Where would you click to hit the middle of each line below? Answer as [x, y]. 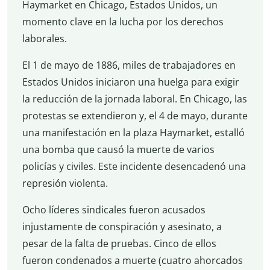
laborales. [44, 39]
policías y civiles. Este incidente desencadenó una [134, 167]
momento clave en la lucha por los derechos [123, 22]
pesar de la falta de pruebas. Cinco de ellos [119, 244]
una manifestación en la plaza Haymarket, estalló [133, 133]
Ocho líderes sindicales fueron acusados [114, 210]
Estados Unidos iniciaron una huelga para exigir [130, 82]
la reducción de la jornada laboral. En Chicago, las [134, 99]
